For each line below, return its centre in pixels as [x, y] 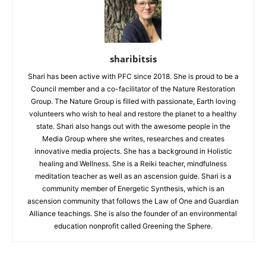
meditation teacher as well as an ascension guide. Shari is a [133, 176]
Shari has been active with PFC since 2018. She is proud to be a [133, 76]
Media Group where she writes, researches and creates [133, 138]
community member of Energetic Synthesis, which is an [133, 188]
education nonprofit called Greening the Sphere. [133, 226]
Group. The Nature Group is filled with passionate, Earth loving [133, 101]
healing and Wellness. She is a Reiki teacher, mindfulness [133, 163]
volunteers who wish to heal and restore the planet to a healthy [133, 113]
